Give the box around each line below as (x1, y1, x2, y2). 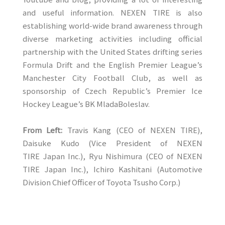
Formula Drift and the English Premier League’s (23, 59, 202, 70)
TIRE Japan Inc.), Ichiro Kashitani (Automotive (23, 164, 202, 175)
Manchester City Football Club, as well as (23, 72, 202, 83)
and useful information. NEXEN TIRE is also (23, 7, 202, 18)
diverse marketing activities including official (23, 33, 202, 44)
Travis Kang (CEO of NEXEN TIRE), (67, 125, 203, 136)
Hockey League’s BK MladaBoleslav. (23, 98, 150, 109)
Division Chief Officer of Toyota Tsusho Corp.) (23, 177, 180, 188)
